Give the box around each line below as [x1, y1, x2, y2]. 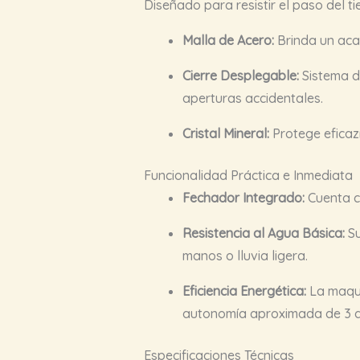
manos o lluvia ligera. [182, 247, 308, 264]
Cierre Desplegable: [182, 67, 299, 84]
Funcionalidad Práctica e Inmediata [143, 166, 353, 183]
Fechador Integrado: [182, 189, 305, 206]
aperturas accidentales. [182, 89, 323, 106]
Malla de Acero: [182, 31, 274, 48]
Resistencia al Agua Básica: [182, 224, 345, 241]
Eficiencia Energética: [182, 282, 306, 299]
